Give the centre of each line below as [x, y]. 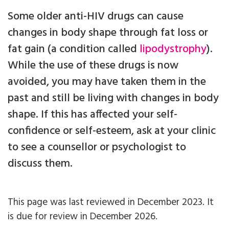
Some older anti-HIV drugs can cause [96, 17]
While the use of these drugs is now [93, 66]
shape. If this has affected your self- [93, 115]
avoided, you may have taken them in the [107, 82]
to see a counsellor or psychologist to [97, 148]
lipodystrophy [173, 50]
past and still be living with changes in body [113, 99]
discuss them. [40, 164]
